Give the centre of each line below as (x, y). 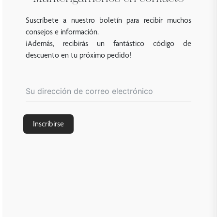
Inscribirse (48, 124)
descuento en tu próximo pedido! (78, 55)
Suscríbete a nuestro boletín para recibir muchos (108, 20)
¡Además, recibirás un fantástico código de (108, 44)
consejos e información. (62, 32)
